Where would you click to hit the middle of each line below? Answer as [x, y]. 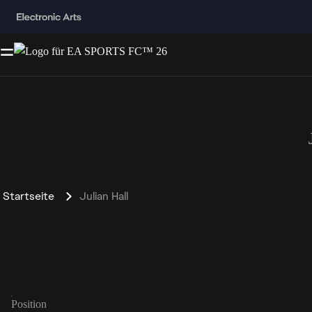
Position [29, 304]
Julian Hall [104, 196]
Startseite [29, 196]
